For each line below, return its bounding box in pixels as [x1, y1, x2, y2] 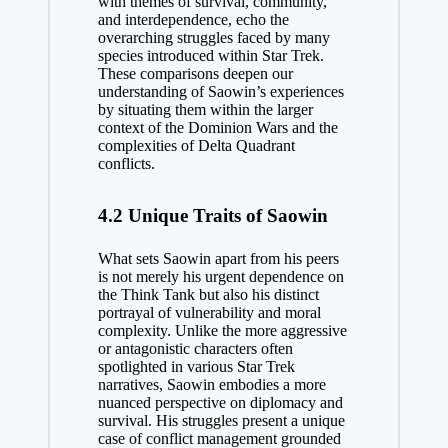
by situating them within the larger [97, 100, 313, 118]
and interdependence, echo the [97, 10, 289, 28]
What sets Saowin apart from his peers [97, 249, 339, 267]
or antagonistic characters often [97, 339, 293, 357]
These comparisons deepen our [97, 64, 293, 82]
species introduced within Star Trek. [97, 46, 324, 64]
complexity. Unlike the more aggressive [97, 321, 347, 339]
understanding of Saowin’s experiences [97, 82, 344, 100]
